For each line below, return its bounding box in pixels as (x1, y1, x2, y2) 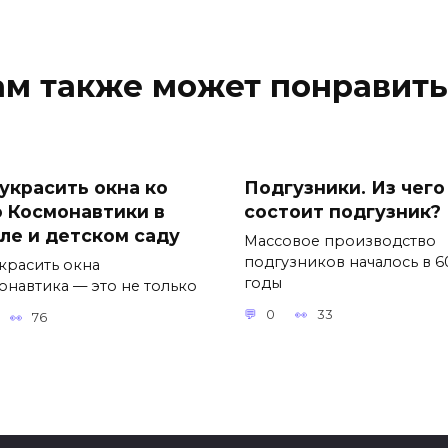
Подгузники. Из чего (244, 176, 445, 198)
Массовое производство (244, 231, 436, 250)
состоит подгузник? (244, 200, 441, 222)
